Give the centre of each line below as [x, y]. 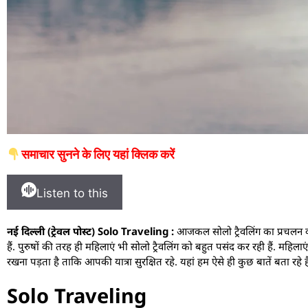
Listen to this [72, 193]
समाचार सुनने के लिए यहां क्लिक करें [98, 154]
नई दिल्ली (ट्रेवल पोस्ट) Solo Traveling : [90, 231]
